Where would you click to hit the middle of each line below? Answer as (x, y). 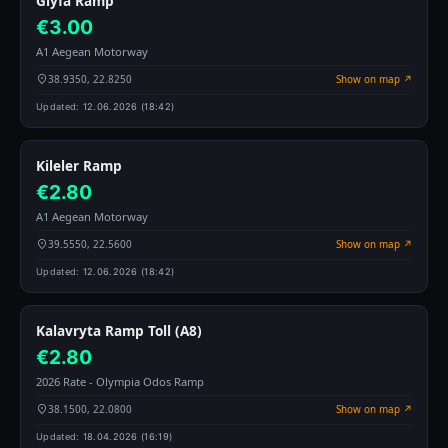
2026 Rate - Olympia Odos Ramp (120, 382)
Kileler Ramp (79, 166)
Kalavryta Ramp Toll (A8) (119, 331)
